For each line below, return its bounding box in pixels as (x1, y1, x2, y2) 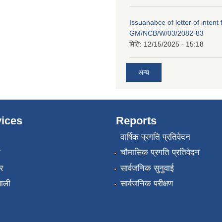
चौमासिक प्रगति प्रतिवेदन (120, 148, 200, 158)
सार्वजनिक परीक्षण (120, 179, 173, 189)
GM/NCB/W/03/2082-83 (129, 29, 204, 37)
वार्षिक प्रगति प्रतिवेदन (120, 132, 190, 142)
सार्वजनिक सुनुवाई (120, 163, 174, 173)
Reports (116, 114, 157, 127)
